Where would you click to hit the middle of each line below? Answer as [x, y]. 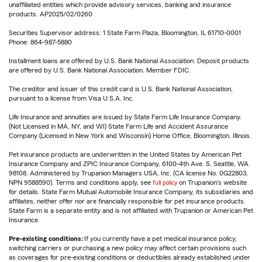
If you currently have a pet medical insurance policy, [160, 239]
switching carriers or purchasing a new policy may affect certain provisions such [127, 248]
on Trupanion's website [212, 183]
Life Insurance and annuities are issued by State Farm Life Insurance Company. [125, 117]
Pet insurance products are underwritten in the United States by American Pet [125, 155]
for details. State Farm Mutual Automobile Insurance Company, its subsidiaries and [131, 192]
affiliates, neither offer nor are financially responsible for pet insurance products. [127, 201]
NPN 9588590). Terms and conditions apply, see [81, 183]
